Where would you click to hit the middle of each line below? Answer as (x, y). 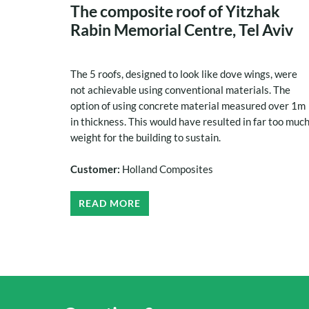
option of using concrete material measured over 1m (188, 106)
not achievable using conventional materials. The (180, 90)
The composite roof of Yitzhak (175, 11)
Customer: (96, 169)
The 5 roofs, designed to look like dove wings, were (184, 74)
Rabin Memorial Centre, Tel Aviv (182, 30)
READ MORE (110, 203)
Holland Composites (168, 169)
